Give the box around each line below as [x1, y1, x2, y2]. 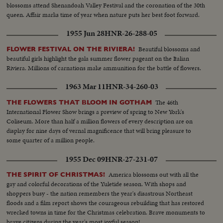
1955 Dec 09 [65, 153, 105, 165]
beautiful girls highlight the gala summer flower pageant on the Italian [6, 54, 190, 64]
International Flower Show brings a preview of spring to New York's [6, 107, 185, 117]
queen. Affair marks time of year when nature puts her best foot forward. [6, 10, 200, 20]
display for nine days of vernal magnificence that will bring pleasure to [6, 126, 192, 136]
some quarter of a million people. [6, 135, 95, 145]
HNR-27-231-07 [105, 153, 158, 165]
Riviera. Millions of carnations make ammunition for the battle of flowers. [6, 63, 202, 73]
